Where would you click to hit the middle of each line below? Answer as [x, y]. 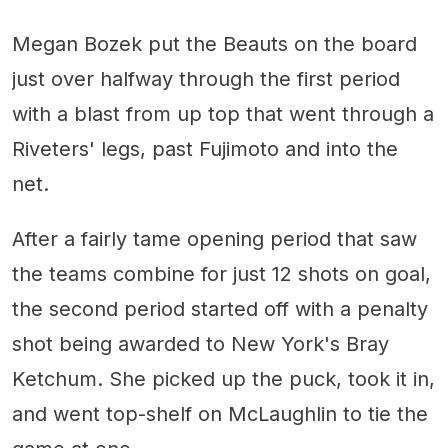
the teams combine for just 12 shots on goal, [221, 274]
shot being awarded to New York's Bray [200, 344]
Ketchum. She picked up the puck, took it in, [223, 379]
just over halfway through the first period [206, 79]
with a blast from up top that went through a [223, 114]
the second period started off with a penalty [220, 309]
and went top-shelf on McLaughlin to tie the [220, 414]
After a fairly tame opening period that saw [214, 239]
